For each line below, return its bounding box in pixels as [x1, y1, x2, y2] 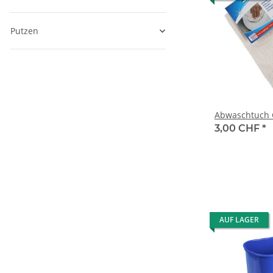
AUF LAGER [219, 214, 259, 225]
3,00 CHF [214, 122, 262, 135]
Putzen [10, 25, 38, 37]
